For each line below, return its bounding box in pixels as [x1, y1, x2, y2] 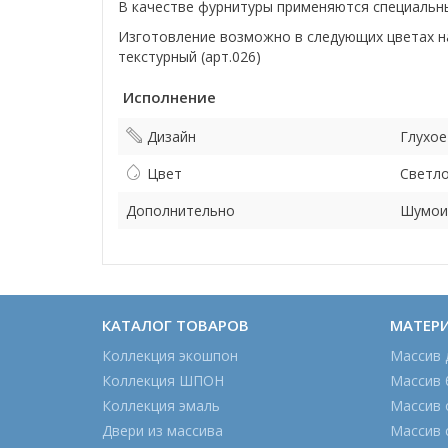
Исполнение [123, 87, 216, 107]
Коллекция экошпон [102, 346, 238, 365]
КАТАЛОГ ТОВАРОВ [102, 315, 249, 335]
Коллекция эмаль [102, 396, 220, 415]
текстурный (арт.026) [118, 47, 261, 66]
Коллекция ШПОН [102, 371, 224, 390]
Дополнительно [126, 201, 235, 220]
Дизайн [147, 127, 196, 146]
